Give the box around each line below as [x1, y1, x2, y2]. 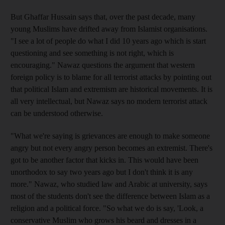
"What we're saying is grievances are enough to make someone [11, 131, 210, 140]
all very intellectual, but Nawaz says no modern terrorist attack [11, 96, 207, 105]
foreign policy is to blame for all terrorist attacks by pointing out [11, 72, 211, 81]
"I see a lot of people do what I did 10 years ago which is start [11, 36, 206, 45]
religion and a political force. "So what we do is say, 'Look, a [11, 203, 203, 212]
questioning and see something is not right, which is [11, 48, 174, 57]
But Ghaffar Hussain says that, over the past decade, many [11, 12, 195, 21]
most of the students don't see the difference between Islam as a [11, 191, 210, 200]
